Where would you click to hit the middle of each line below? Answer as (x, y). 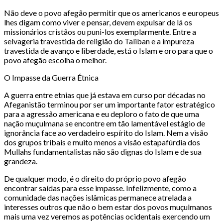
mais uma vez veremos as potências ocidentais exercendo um (107, 217)
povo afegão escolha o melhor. (55, 60)
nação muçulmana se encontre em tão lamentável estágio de (105, 123)
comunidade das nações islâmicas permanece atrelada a (98, 198)
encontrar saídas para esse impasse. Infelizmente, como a (100, 188)
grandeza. (21, 161)
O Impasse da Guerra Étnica (51, 78)
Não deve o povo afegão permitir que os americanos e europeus (111, 13)
